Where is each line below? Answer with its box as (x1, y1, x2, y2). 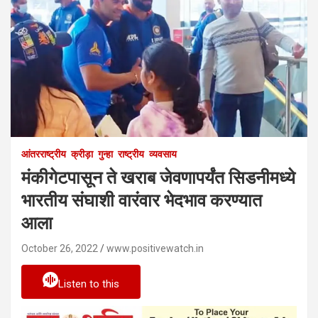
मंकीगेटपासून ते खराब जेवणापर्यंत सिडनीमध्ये (21, 167, 295, 188)
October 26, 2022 (21, 242, 98, 254)
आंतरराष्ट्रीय (21, 148, 66, 160)
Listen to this (58, 277, 119, 290)
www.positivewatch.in (106, 242, 204, 254)
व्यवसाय (149, 148, 177, 160)
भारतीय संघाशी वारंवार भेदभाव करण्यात (21, 190, 262, 211)
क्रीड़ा (71, 148, 93, 160)
